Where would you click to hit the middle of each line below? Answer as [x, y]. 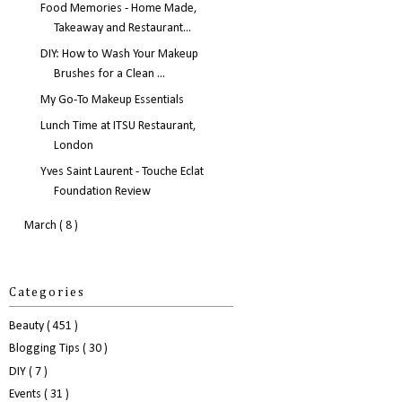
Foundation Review [102, 192]
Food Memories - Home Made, [118, 9]
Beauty [28, 326]
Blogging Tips [46, 349]
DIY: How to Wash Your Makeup [119, 55]
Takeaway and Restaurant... [122, 29]
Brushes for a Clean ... [109, 74]
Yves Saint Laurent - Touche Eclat [122, 172]
